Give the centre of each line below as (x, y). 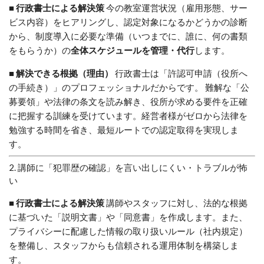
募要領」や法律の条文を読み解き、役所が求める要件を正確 (128, 102)
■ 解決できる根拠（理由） (61, 73)
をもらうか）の (40, 50)
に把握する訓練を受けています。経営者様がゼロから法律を (128, 116)
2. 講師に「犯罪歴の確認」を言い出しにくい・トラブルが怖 (128, 168)
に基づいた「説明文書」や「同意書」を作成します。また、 (128, 217)
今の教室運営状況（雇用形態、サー (176, 8)
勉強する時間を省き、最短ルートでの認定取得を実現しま (124, 130)
